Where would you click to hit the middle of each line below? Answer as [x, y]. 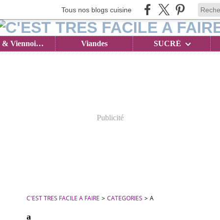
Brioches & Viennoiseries [40, 43]
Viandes [94, 43]
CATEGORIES [125, 198]
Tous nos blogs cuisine [96, 10]
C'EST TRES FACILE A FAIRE [63, 198]
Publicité [110, 118]
